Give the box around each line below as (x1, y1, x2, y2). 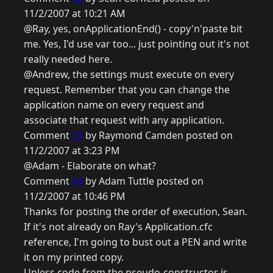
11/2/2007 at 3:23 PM (24, 144, 120, 158)
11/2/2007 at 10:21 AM (24, 7, 126, 21)
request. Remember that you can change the (24, 83, 230, 97)
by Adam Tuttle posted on (83, 174, 204, 188)
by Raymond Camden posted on (83, 129, 233, 143)
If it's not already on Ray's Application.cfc (24, 220, 213, 234)
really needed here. (24, 52, 112, 66)
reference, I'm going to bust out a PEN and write (24, 235, 247, 249)
